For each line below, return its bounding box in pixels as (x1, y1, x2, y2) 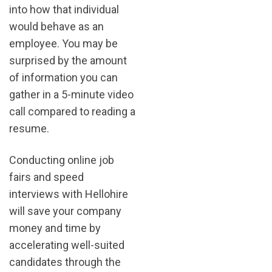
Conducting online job (9, 154, 114, 167)
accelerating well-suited (9, 239, 124, 252)
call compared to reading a (9, 105, 135, 118)
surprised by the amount (9, 54, 127, 67)
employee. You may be (9, 37, 118, 50)
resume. (9, 122, 49, 135)
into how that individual (9, 3, 119, 16)
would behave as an (9, 20, 104, 33)
